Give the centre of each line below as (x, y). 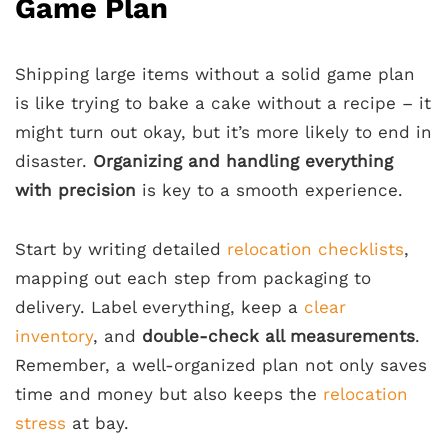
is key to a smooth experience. (269, 190)
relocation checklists (315, 249)
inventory (54, 336)
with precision (75, 190)
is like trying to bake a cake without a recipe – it (223, 103)
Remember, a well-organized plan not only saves (221, 365)
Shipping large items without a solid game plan (215, 74)
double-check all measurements (278, 336)
